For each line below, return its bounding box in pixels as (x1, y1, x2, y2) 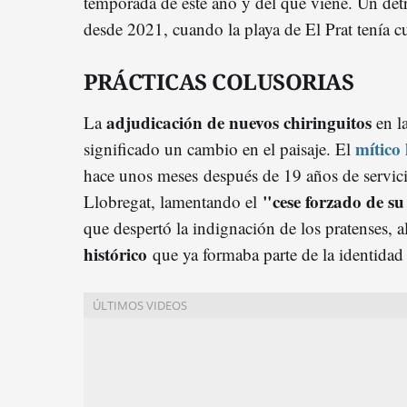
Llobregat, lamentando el (84, 189, 263, 213)
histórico (84, 241, 147, 266)
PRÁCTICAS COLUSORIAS (84, 65, 353, 96)
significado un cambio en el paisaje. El (84, 136, 355, 160)
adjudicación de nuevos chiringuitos (106, 109, 372, 134)
